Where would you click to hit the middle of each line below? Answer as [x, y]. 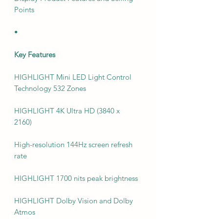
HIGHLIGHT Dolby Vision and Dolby [74, 200]
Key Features [35, 54]
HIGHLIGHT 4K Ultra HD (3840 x [67, 110]
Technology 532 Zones [50, 88]
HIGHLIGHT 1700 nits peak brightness [76, 178]
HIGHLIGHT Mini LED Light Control [73, 77]
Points [24, 9]
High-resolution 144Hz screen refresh [73, 144]
